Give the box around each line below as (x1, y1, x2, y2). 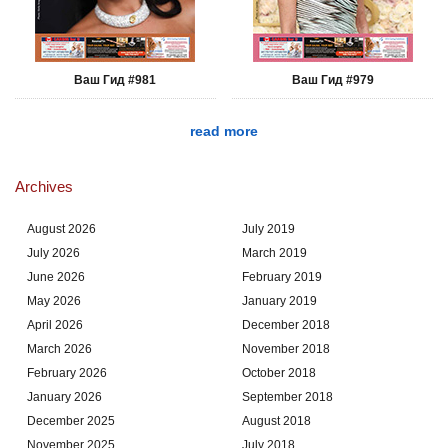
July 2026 (27, 245, 80, 260)
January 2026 (27, 389, 102, 404)
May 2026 (27, 293, 81, 308)
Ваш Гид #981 (74, 72, 157, 87)
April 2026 (27, 317, 83, 332)
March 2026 (27, 341, 92, 356)
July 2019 (242, 221, 295, 236)
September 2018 (242, 389, 333, 404)
